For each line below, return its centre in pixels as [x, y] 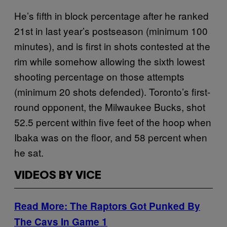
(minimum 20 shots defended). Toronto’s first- [112, 91]
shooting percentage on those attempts [99, 76]
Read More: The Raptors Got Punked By [107, 206]
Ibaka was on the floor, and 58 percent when [111, 137]
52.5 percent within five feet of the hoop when [113, 122]
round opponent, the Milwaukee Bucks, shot [110, 106]
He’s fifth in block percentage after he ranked [111, 15]
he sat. [29, 152]
